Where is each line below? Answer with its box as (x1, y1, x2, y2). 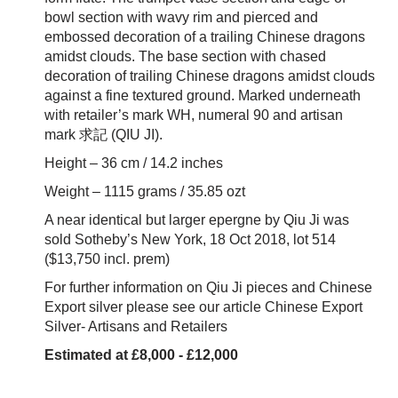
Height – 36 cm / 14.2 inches (44, 155, 223, 171)
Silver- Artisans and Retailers (44, 318, 227, 334)
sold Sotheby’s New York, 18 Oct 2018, (44, 231, 293, 247)
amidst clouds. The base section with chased (44, 48, 326, 64)
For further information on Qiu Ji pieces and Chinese (44, 279, 372, 295)
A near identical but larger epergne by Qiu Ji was (44, 211, 349, 227)
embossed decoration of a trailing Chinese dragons (44, 28, 365, 44)
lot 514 (293, 231, 336, 247)
